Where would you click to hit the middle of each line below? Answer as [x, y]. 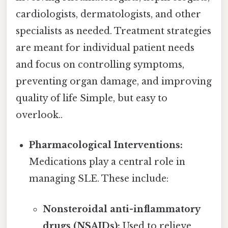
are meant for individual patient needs [105, 48]
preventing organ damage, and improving [114, 82]
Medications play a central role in [107, 162]
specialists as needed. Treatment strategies [113, 31]
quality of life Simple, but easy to [92, 98]
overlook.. [39, 115]
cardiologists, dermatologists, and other [108, 15]
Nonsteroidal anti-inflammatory [121, 209]
